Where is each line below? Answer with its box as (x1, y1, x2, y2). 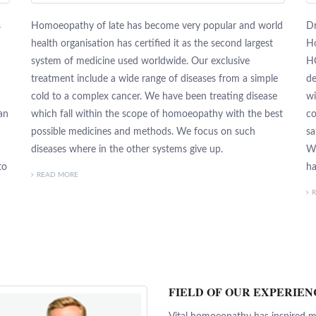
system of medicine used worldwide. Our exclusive (31, 56, 250, 66)
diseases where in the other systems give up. (31, 144, 223, 154)
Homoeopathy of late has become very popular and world (31, 20, 283, 31)
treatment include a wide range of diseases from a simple (31, 73, 278, 84)
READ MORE (37, 171, 78, 178)
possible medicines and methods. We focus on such (31, 126, 255, 137)
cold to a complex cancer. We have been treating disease (31, 91, 277, 102)
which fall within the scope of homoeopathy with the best (31, 109, 283, 119)
